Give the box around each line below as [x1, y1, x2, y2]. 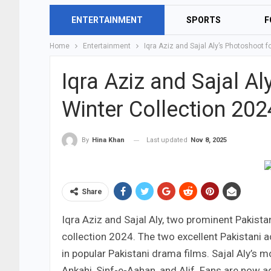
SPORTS [186, 15, 221, 25]
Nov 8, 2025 [191, 136, 227, 144]
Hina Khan [92, 136, 125, 145]
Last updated [146, 136, 189, 144]
